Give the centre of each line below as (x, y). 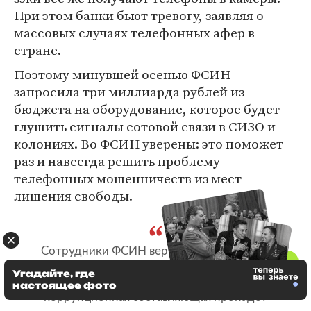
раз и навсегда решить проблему (117, 161)
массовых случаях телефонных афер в (134, 33)
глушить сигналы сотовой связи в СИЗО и (145, 127)
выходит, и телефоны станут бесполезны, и (155, 282)
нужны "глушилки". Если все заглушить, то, (155, 267)
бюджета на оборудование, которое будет (147, 109)
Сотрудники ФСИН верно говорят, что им (155, 251)
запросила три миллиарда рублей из (129, 92)
